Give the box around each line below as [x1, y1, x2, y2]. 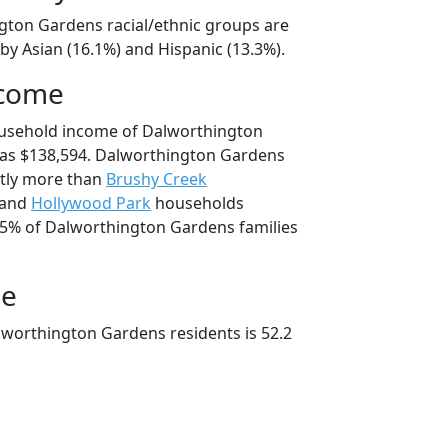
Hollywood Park [31, 191, 151, 214]
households [151, 191, 244, 214]
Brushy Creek [106, 167, 207, 190]
